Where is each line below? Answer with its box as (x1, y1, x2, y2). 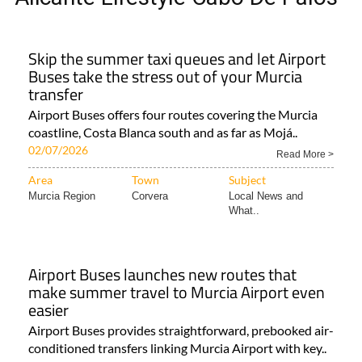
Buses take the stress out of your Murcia (28, 64, 302, 89)
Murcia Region (28, 190, 95, 202)
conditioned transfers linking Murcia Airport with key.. (28, 340, 326, 356)
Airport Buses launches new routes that (28, 262, 297, 287)
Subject (229, 173, 266, 187)
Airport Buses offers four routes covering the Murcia (28, 107, 318, 122)
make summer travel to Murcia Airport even (28, 280, 325, 305)
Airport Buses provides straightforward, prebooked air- (28, 322, 334, 338)
